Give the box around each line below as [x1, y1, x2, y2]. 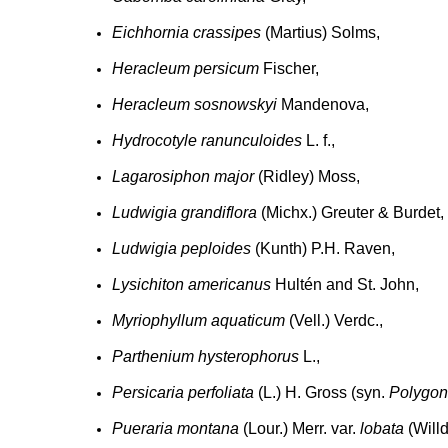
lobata [360, 420, 404, 437]
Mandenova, [277, 96, 369, 113]
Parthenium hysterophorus [112, 348, 299, 365]
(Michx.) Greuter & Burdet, [257, 204, 444, 221]
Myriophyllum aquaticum [112, 312, 285, 329]
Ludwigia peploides [112, 240, 251, 257]
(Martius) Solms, [261, 24, 380, 41]
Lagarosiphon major [112, 168, 254, 185]
